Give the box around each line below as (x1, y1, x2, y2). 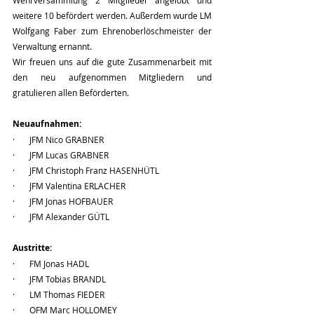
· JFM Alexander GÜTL (13, 211, 109, 223)
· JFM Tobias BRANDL (13, 273, 106, 285)
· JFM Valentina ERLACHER (13, 180, 125, 192)
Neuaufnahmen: (13, 118, 81, 130)
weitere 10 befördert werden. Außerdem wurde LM (13, 10, 212, 22)
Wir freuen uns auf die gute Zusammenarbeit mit (13, 56, 212, 68)
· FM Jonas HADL (13, 258, 89, 270)
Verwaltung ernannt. (13, 41, 94, 53)
